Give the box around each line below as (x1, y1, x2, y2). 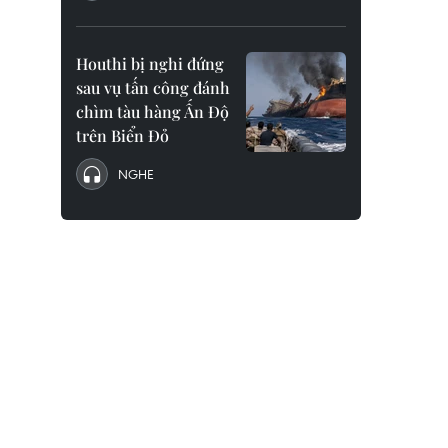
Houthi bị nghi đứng (76, 53, 224, 74)
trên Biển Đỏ (76, 125, 169, 146)
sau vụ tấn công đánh (76, 77, 230, 98)
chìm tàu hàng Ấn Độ (76, 101, 229, 122)
